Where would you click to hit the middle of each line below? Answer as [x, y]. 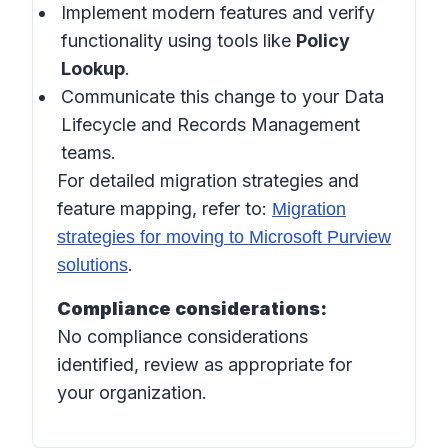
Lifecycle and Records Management [210, 124]
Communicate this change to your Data [222, 96]
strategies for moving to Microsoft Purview [224, 237]
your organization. [132, 392]
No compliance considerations [182, 336]
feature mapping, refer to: [164, 208]
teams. [88, 152]
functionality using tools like [178, 40]
